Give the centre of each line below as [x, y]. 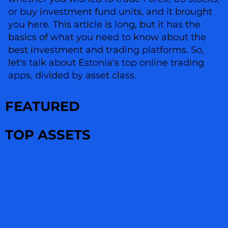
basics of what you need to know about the [107, 37]
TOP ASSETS [48, 135]
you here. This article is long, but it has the [104, 25]
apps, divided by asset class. [72, 76]
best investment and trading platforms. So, [106, 50]
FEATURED [42, 107]
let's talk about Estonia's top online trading [106, 63]
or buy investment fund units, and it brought [110, 12]
